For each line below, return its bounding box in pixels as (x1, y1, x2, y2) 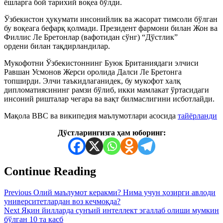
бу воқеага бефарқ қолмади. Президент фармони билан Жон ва (4, 23, 218, 32)
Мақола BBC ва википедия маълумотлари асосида (4, 111, 178, 120)
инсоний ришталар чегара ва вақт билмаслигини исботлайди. (4, 94, 215, 103)
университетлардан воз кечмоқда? (4, 197, 120, 206)
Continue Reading (4, 164, 96, 178)
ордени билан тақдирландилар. (4, 41, 110, 50)
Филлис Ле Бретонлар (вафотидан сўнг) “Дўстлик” (4, 32, 178, 41)
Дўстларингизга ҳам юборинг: (57, 128, 166, 137)
